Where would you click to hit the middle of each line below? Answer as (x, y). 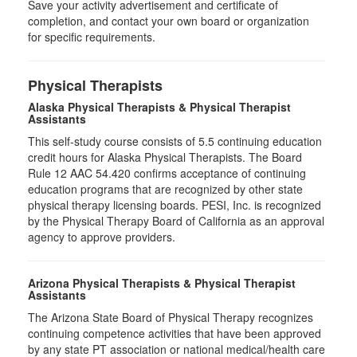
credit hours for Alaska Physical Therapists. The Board (165, 157)
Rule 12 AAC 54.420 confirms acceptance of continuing (167, 173)
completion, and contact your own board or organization (169, 21)
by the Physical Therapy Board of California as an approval (176, 221)
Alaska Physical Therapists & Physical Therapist (159, 107)
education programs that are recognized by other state (165, 189)
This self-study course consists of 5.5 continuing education (175, 141)
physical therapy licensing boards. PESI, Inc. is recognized (175, 205)
